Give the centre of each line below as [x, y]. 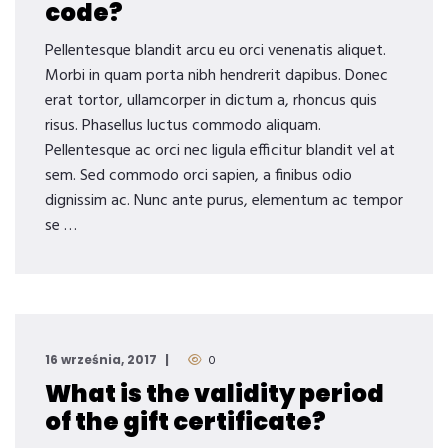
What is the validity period [214, 393]
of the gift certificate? [185, 421]
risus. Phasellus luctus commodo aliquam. [183, 126]
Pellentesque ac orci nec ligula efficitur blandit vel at [220, 151]
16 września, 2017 [101, 359]
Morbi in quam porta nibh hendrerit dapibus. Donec [216, 76]
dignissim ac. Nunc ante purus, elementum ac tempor [224, 201]
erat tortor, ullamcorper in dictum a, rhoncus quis [211, 101]
